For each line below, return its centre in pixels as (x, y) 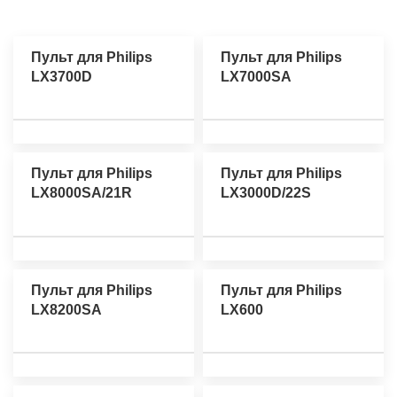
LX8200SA (66, 309)
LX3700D (62, 77)
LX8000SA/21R (82, 193)
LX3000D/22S (266, 193)
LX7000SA (256, 77)
